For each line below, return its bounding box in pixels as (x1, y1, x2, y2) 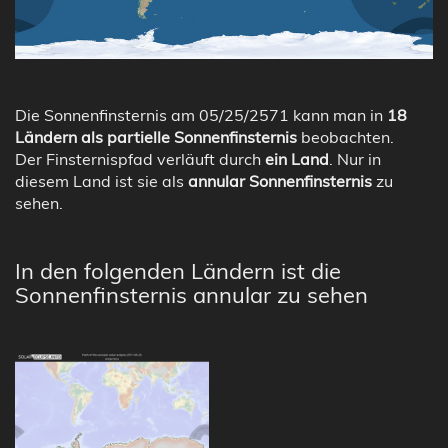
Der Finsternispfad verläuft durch (15, 148, 265, 169)
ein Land (265, 148, 329, 169)
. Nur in (329, 148, 381, 169)
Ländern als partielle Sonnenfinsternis (15, 126, 297, 147)
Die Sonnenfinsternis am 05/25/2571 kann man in (15, 104, 387, 125)
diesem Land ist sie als (15, 170, 188, 191)
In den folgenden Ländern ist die (15, 256, 341, 285)
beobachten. (297, 126, 394, 147)
